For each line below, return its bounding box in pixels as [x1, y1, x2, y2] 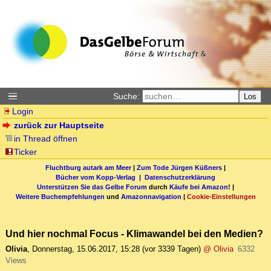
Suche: [113, 91, 140, 101]
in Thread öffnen [14, 134, 78, 143]
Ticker [14, 147, 38, 157]
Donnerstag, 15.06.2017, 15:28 [32, 244, 140, 254]
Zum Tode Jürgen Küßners [137, 163, 222, 171]
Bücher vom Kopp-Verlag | [56, 173, 145, 181]
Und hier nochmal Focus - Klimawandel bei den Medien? [5, 228, 263, 240]
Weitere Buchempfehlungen [15, 192, 105, 200]
